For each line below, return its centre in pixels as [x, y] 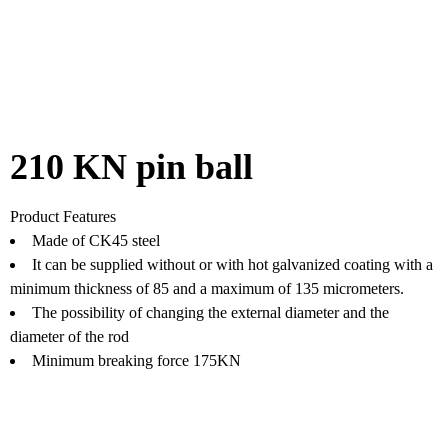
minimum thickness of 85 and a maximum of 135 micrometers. [206, 289]
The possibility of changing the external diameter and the [210, 313]
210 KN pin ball [131, 167]
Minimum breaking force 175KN [136, 361]
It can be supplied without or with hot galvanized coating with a [232, 265]
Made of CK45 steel [95, 241]
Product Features [62, 217]
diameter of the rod [69, 337]
